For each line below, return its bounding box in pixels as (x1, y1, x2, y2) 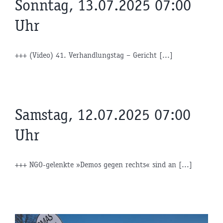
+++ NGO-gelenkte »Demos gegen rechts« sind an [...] (15, 159, 192, 169)
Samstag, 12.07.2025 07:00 (15, 105, 191, 124)
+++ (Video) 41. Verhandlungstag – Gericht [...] (15, 50, 173, 60)
